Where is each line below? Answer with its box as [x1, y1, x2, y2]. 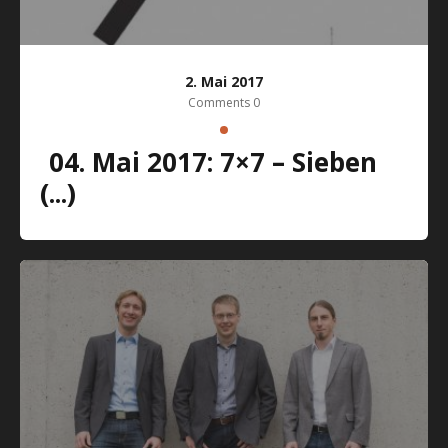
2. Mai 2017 [185, 72, 263, 91]
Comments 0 [188, 93, 260, 111]
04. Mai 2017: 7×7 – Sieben [49, 143, 64, 180]
